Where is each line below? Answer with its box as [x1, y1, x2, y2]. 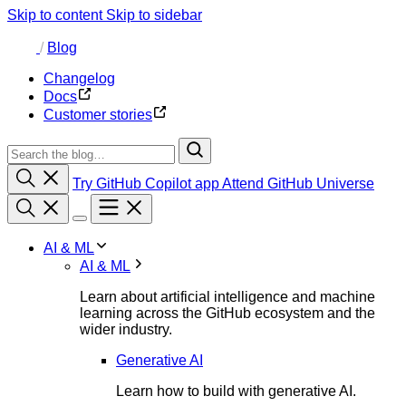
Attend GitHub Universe [222, 176, 374, 191]
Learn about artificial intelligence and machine [80, 289, 375, 304]
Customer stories [43, 107, 152, 122]
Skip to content [7, 7, 106, 23]
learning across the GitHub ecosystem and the [80, 305, 375, 321]
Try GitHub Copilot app [72, 176, 222, 191]
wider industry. [80, 322, 172, 337]
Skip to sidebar [106, 7, 202, 23]
